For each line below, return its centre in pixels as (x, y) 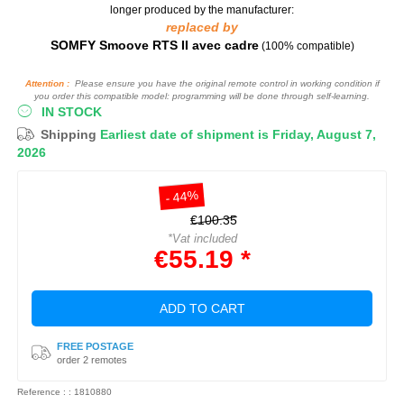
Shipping (70, 134)
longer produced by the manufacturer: (202, 9)
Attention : (47, 83)
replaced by (202, 27)
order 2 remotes (92, 359)
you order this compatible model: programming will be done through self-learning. (202, 96)
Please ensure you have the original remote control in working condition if (224, 83)
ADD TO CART (202, 308)
